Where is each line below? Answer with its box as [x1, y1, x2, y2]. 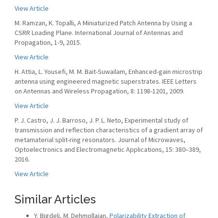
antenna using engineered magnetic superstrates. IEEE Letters [15, 77, 197, 86]
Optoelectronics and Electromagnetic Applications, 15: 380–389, [15, 145, 201, 154]
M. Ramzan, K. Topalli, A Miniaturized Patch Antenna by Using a [15, 18, 192, 27]
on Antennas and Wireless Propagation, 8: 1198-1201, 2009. [15, 87, 184, 95]
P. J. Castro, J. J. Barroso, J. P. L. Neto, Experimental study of [15, 116, 188, 125]
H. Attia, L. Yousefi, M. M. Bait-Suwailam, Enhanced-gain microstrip [15, 67, 202, 76]
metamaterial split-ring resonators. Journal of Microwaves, [15, 135, 185, 144]
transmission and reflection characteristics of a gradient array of [15, 126, 203, 134]
